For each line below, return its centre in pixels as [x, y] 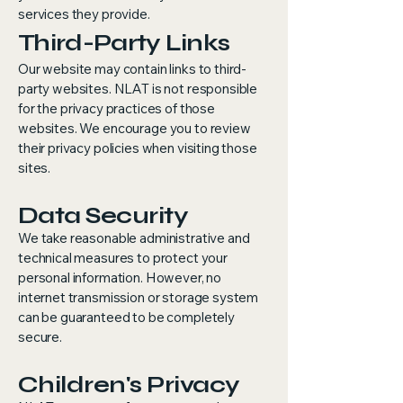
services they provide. [84, 14]
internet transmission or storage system [139, 297]
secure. [40, 337]
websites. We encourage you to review [134, 128]
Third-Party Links [124, 43]
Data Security [103, 215]
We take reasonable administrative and [134, 238]
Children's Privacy [129, 385]
